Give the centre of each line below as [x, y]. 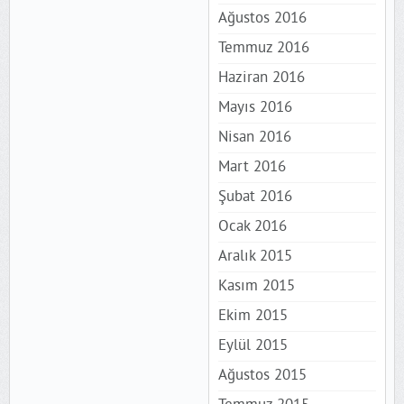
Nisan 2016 [254, 138]
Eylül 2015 [252, 346]
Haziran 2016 [261, 78]
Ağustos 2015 [262, 376]
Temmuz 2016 [263, 48]
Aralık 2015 [255, 257]
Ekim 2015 [252, 316]
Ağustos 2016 [262, 18]
